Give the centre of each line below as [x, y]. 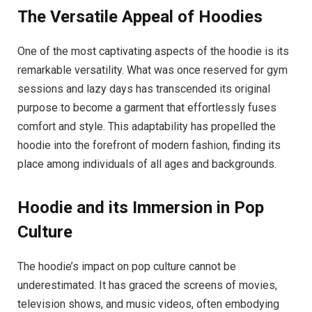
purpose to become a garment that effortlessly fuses [147, 107]
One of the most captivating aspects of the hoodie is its [153, 51]
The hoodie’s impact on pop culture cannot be [127, 266]
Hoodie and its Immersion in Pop [141, 208]
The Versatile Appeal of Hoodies [140, 16]
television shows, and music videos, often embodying [148, 304]
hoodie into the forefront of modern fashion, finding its [149, 145]
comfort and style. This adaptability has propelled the [147, 126]
